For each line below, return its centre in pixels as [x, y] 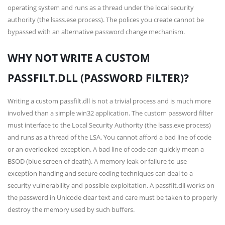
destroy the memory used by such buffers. [71, 209]
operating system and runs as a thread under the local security [101, 8]
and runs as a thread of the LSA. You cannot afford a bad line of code [109, 137]
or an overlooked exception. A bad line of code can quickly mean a [106, 149]
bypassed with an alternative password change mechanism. [96, 32]
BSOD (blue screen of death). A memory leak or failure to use [97, 161]
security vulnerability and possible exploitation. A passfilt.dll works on [111, 185]
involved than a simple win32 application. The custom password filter [110, 113]
